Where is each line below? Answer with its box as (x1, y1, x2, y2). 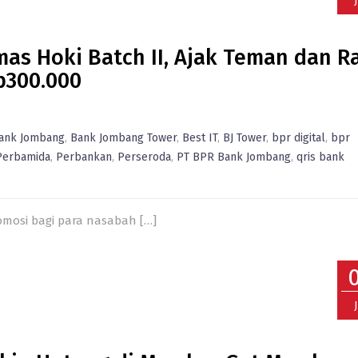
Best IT (182, 131, 217, 145)
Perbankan (56, 150, 112, 164)
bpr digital (272, 131, 325, 145)
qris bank (296, 150, 344, 164)
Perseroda (117, 150, 171, 164)
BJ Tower (223, 131, 266, 145)
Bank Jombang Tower (70, 131, 177, 145)
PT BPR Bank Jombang (177, 150, 291, 164)
